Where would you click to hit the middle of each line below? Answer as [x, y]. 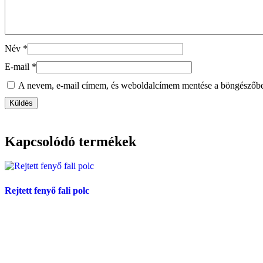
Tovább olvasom [54, 248]
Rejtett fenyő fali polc [47, 191]
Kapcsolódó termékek [70, 141]
